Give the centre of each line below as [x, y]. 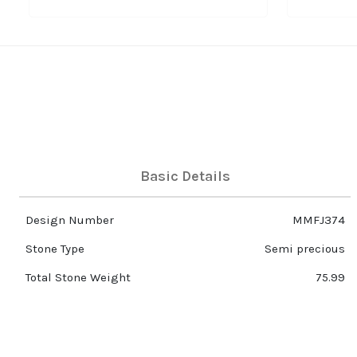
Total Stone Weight [78, 278]
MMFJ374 [318, 220]
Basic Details [185, 177]
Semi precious [304, 249]
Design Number [69, 220]
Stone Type [55, 249]
